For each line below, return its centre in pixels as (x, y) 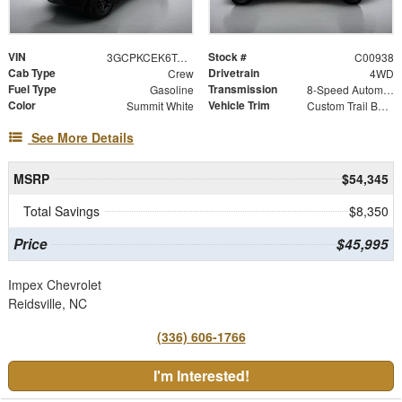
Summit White (160, 106)
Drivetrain (234, 73)
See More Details (83, 138)
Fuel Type (32, 89)
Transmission (243, 89)
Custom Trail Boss (383, 106)
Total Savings (61, 211)
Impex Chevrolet (55, 285)
